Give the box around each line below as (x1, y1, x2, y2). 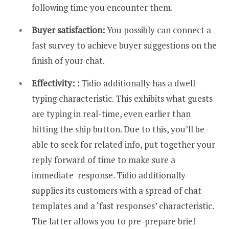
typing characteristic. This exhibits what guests (32, 92, 213, 104)
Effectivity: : (32, 77, 79, 89)
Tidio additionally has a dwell (79, 77, 195, 89)
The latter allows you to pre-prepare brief (32, 215, 196, 227)
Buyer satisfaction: (32, 24, 105, 36)
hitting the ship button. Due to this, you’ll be (32, 123, 204, 135)
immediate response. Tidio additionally (32, 169, 186, 181)
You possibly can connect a (105, 24, 211, 36)
